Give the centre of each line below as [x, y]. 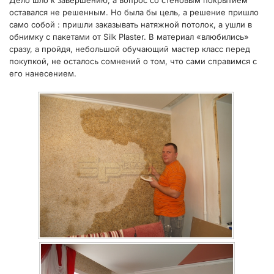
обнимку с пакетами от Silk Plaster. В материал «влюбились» [129, 36]
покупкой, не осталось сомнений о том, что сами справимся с [133, 61]
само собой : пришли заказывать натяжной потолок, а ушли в [131, 24]
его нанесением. [43, 73]
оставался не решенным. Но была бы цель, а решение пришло [134, 12]
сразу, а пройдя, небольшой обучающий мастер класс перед [130, 49]
